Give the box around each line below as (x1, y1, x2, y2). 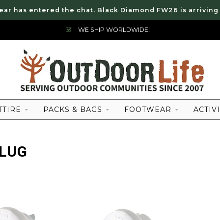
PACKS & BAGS (43, 105, 102, 114)
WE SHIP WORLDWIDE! (77, 26, 150, 33)
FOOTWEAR (124, 105, 171, 114)
